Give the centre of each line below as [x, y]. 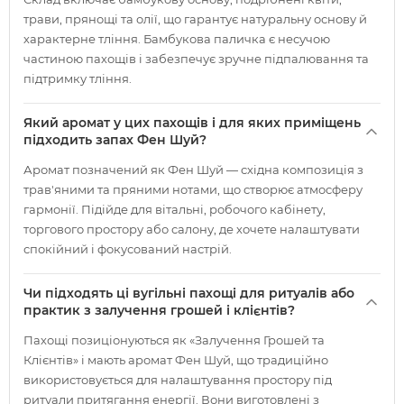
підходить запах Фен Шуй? [115, 140]
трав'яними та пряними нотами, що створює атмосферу [193, 189]
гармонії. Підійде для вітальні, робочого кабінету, [174, 209]
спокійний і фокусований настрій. [128, 249]
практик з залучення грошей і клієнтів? [159, 310]
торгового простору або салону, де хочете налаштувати [192, 229]
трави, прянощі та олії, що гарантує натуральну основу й [195, 19]
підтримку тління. [78, 78]
